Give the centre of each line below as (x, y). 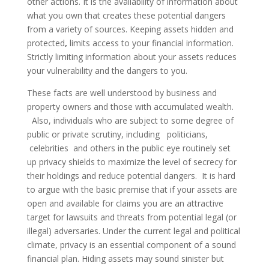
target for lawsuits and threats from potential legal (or (131, 217)
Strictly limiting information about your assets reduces (131, 57)
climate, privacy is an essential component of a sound (131, 245)
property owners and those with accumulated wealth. (130, 107)
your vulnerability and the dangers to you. (107, 71)
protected (46, 43)
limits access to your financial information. (150, 43)
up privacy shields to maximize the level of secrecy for (131, 162)
